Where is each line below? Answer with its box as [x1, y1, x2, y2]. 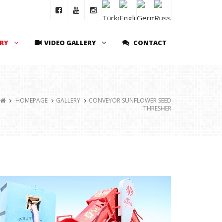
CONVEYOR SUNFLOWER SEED [89, 96, 171, 105]
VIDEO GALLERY [43, 38, 98, 47]
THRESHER [143, 104, 171, 112]
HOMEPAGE [14, 96, 49, 105]
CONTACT [132, 38, 166, 47]
